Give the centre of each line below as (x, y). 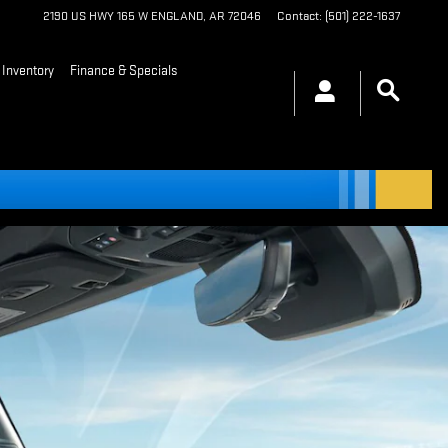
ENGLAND (177, 16)
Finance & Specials (124, 70)
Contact (298, 16)
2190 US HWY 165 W (95, 16)
